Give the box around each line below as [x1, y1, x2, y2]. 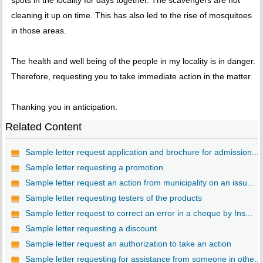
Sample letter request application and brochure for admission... [25, 147, 259, 157]
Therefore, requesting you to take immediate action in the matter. [11, 72, 252, 82]
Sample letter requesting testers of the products [25, 193, 202, 203]
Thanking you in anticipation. [11, 102, 117, 112]
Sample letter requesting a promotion [25, 163, 163, 173]
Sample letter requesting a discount [25, 224, 157, 234]
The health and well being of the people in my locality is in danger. [11, 56, 255, 66]
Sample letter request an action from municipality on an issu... [25, 178, 254, 188]
